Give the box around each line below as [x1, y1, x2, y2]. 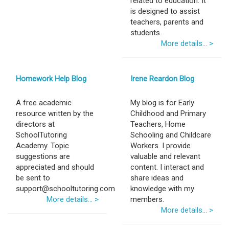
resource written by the [16, 109, 94, 118]
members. [130, 195, 164, 204]
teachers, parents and [130, 17, 203, 27]
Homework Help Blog [16, 74, 86, 83]
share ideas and [130, 173, 184, 182]
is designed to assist [130, 7, 200, 16]
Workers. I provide [130, 141, 191, 150]
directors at [16, 120, 55, 129]
